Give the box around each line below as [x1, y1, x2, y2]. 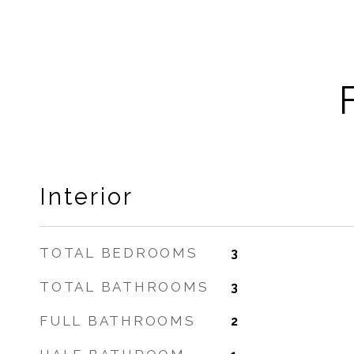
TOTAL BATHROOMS [40, 279, 209, 295]
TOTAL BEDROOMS [40, 245, 198, 261]
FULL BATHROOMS [40, 313, 196, 329]
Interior [40, 183, 134, 210]
